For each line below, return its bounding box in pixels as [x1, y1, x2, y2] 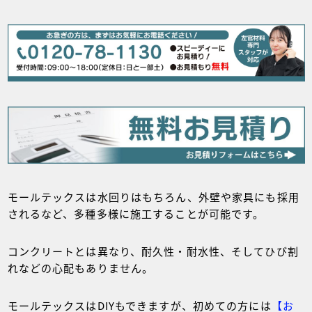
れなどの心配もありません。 [7, 260, 154, 276]
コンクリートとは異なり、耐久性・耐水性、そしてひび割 [7, 244, 299, 259]
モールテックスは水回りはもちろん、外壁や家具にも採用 [7, 189, 299, 205]
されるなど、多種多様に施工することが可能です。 [7, 206, 265, 221]
